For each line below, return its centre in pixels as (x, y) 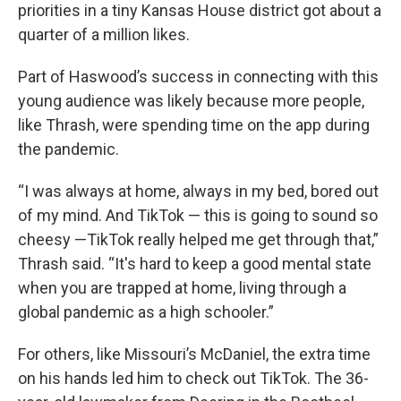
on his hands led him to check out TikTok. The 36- (193, 378)
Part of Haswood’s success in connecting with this (198, 77)
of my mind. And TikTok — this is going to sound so (198, 215)
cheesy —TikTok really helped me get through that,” (198, 239)
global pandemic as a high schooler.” (146, 312)
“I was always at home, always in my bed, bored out (198, 191)
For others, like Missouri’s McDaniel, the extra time (194, 354)
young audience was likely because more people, (191, 101)
